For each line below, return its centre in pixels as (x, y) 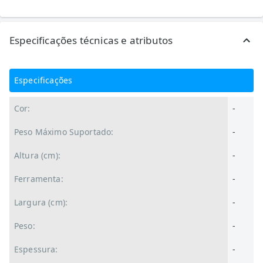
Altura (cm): (37, 155)
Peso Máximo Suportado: (64, 132)
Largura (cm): (41, 202)
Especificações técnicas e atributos (91, 40)
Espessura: (36, 249)
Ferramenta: (39, 179)
